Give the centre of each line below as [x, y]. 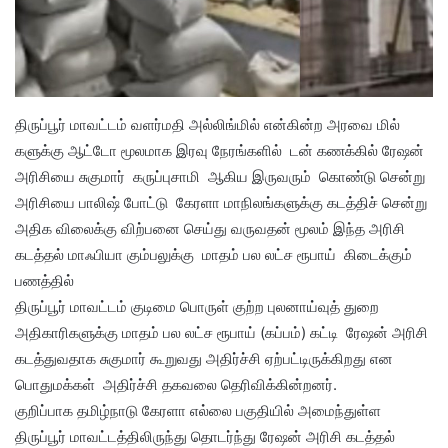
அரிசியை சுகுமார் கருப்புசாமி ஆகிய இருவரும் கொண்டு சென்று [222, 176]
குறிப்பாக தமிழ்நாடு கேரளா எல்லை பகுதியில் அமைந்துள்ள [198, 410]
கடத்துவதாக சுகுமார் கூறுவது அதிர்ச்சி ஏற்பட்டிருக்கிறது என [204, 358]
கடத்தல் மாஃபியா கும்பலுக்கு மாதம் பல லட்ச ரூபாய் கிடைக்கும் [213, 254]
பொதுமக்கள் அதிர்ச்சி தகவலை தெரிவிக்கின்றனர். [176, 384]
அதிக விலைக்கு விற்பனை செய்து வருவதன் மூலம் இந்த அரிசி [210, 228]
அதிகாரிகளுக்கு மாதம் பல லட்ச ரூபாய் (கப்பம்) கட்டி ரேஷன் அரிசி [221, 332]
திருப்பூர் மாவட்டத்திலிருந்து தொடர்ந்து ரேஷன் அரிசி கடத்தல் [205, 436]
